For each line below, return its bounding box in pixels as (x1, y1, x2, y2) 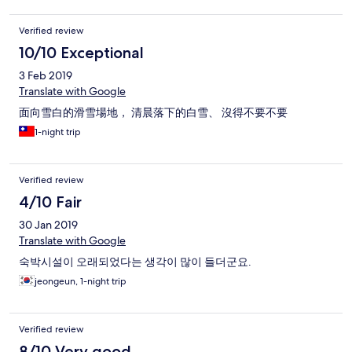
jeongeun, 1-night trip (35, 275, 126, 288)
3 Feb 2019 (19, 68, 72, 83)
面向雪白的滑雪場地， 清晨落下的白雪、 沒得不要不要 (19, 105, 288, 120)
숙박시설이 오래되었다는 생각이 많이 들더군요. (19, 255, 251, 269)
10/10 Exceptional (19, 43, 144, 63)
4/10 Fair (19, 192, 82, 212)
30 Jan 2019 (19, 218, 78, 233)
